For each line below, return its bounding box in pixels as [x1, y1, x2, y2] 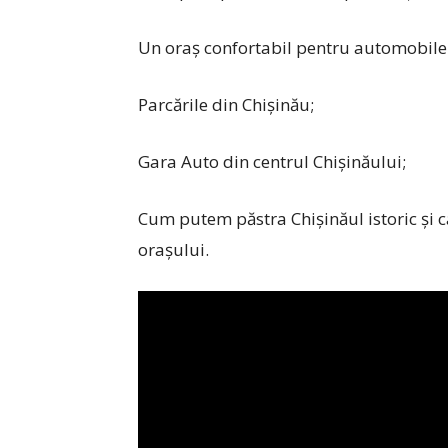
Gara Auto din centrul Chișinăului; [138, 150, 406, 173]
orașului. [138, 238, 209, 261]
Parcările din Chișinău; [138, 93, 314, 116]
